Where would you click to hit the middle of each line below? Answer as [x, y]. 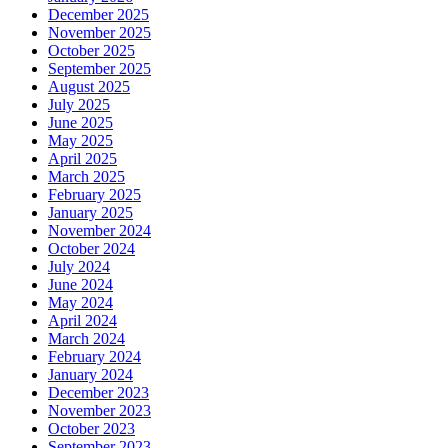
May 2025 [80, 141]
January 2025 [90, 213]
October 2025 [91, 51]
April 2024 [82, 321]
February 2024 [94, 357]
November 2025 [99, 33]
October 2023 [91, 429]
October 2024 [91, 249]
